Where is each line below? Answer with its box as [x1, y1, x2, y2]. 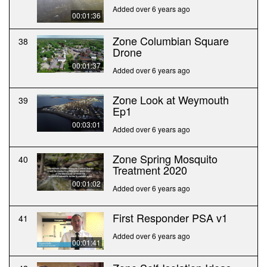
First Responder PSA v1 [113, 210, 228, 226]
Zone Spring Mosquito [113, 151, 218, 167]
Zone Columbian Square [113, 33, 229, 49]
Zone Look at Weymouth [113, 92, 229, 108]
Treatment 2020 [113, 162, 187, 178]
